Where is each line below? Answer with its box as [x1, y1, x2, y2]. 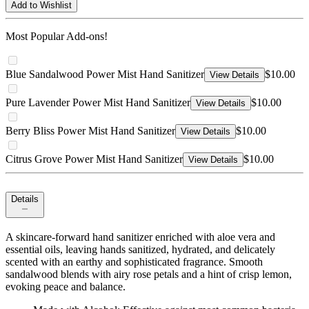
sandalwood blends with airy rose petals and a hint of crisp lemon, [6, 268, 292, 281]
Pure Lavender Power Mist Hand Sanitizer [6, 97, 190, 109]
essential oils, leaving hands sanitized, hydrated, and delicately [6, 243, 275, 256]
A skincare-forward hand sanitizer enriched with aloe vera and [6, 231, 275, 243]
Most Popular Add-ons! [6, 30, 108, 43]
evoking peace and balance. [6, 281, 126, 293]
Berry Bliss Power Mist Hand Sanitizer [6, 125, 175, 137]
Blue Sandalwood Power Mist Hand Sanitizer [6, 68, 204, 81]
